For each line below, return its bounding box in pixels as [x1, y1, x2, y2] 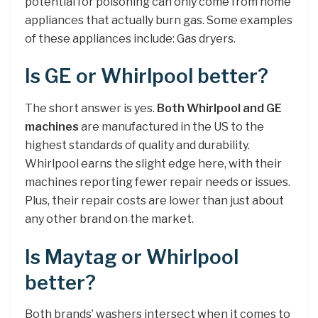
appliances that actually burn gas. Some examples [25, 13, 292, 27]
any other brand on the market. [25, 212, 194, 226]
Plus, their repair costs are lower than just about [25, 194, 284, 208]
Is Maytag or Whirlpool [25, 245, 238, 269]
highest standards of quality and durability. [25, 138, 250, 153]
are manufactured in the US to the [79, 120, 264, 134]
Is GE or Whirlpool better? [25, 65, 268, 89]
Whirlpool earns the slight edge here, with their [25, 157, 282, 171]
